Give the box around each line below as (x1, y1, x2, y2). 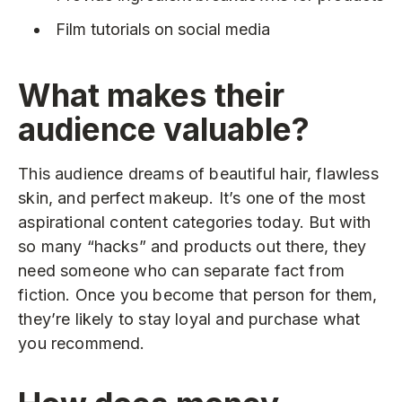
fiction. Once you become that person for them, (18, 285, 378, 305)
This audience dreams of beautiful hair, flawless (18, 164, 379, 184)
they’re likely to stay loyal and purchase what (18, 310, 361, 329)
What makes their (18, 75, 285, 114)
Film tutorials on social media (55, 20, 270, 39)
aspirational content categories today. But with (18, 213, 371, 232)
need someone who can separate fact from (18, 261, 345, 281)
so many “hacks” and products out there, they (18, 237, 367, 257)
